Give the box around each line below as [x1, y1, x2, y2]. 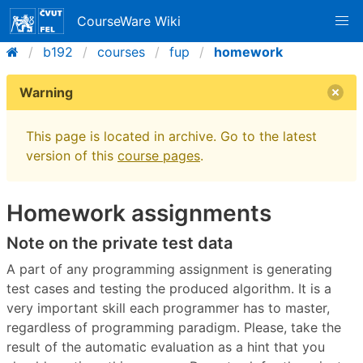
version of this [26, 147, 117, 164]
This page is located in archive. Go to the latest [26, 128, 317, 144]
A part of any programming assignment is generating [6, 261, 332, 278]
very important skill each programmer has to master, [6, 300, 330, 317]
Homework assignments [6, 199, 271, 227]
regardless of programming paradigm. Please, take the [6, 319, 341, 336]
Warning [19, 84, 73, 100]
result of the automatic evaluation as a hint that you [6, 339, 325, 356]
